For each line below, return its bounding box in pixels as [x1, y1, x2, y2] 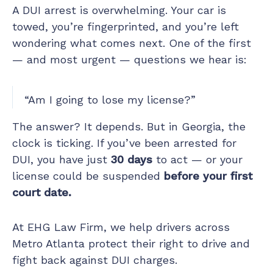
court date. [12, 185, 71, 199]
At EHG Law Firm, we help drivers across [12, 220, 230, 233]
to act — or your [152, 152, 243, 166]
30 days [111, 152, 152, 166]
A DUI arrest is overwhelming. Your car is [12, 3, 226, 16]
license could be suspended [12, 169, 164, 182]
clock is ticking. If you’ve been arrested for [12, 136, 236, 149]
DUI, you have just [12, 152, 111, 166]
